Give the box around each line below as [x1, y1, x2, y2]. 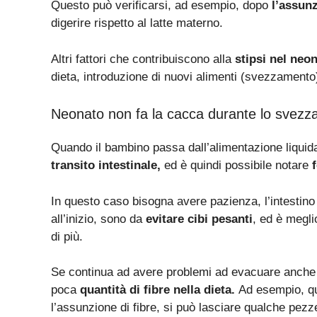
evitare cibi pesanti [146, 212, 253, 226]
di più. [51, 229, 83, 243]
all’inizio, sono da [51, 212, 146, 226]
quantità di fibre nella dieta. [80, 283, 238, 297]
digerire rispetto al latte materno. [51, 16, 223, 30]
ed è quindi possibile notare [161, 158, 312, 173]
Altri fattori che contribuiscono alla [51, 52, 235, 66]
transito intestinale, [51, 158, 161, 173]
